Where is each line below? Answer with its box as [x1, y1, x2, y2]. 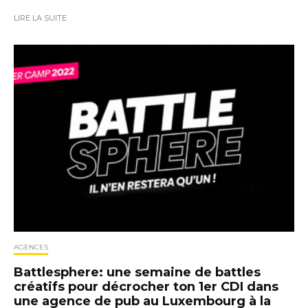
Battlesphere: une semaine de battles [14, 264, 261, 280]
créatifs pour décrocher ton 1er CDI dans [14, 278, 278, 294]
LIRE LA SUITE [14, 13, 67, 23]
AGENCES [14, 242, 48, 252]
